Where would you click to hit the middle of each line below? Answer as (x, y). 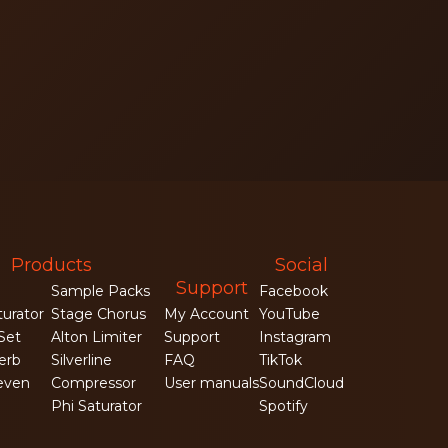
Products (51, 264)
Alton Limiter (96, 336)
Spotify (283, 405)
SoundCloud (301, 382)
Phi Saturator (96, 405)
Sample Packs (100, 290)
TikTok (280, 359)
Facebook (293, 290)
